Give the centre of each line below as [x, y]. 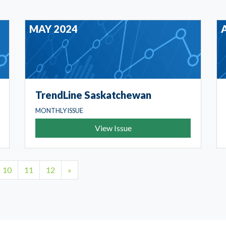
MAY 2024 [53, 29]
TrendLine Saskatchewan [93, 95]
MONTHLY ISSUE [60, 111]
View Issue [113, 128]
